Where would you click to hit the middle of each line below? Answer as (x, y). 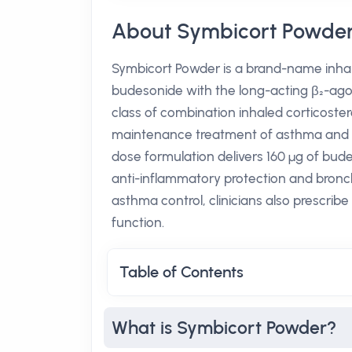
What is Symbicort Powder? (224, 328)
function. (138, 222)
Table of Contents (181, 272)
